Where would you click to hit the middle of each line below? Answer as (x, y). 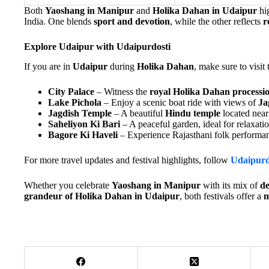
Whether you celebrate (68, 185)
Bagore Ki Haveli (83, 134)
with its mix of (230, 185)
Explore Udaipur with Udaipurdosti (97, 46)
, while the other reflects (216, 21)
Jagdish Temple (80, 113)
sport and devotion (132, 21)
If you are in (48, 66)
